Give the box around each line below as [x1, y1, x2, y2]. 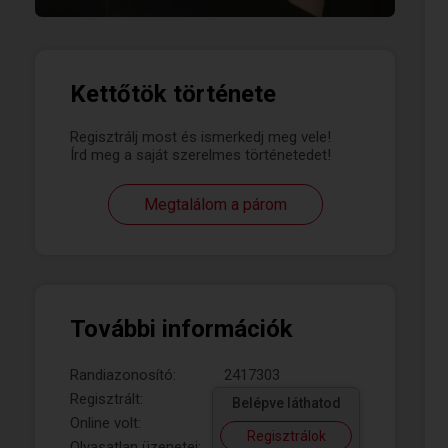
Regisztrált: [70, 390, 143, 408]
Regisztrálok [246, 428, 326, 444]
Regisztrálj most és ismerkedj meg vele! [70, 128, 331, 146]
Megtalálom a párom [143, 195, 287, 214]
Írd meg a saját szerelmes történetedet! [70, 146, 331, 164]
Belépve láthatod [231, 395, 341, 411]
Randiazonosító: [70, 366, 176, 384]
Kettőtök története [70, 80, 276, 108]
